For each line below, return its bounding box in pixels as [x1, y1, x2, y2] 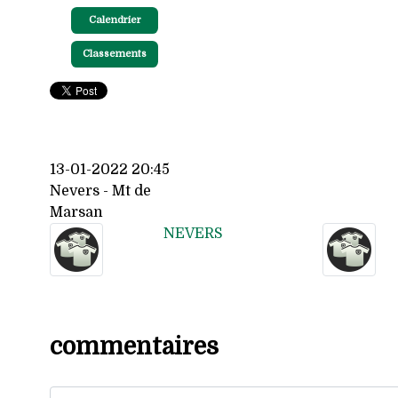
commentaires [50, 332, 219, 361]
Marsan [50, 203, 103, 220]
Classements [83, 47, 147, 60]
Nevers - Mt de [50, 182, 151, 199]
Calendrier [88, 13, 141, 26]
